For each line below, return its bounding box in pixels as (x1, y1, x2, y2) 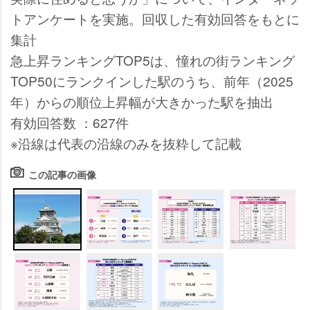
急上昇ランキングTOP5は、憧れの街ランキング (10, 50, 295, 69)
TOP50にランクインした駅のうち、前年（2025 (10, 71, 293, 90)
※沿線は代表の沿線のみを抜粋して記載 (10, 133, 241, 152)
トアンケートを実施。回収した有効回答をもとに (10, 8, 300, 28)
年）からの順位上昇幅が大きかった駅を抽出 (10, 91, 273, 111)
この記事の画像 (28, 167, 96, 181)
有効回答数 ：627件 (10, 112, 129, 131)
